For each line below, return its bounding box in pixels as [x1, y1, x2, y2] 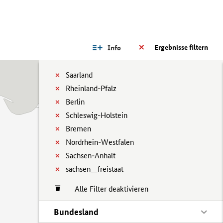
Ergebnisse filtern [154, 43, 208, 52]
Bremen [66, 124, 91, 133]
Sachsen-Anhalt [66, 151, 115, 160]
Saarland [66, 70, 93, 80]
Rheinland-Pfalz [66, 84, 116, 93]
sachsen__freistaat [66, 164, 123, 174]
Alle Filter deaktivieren [65, 184, 148, 194]
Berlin [66, 97, 85, 107]
